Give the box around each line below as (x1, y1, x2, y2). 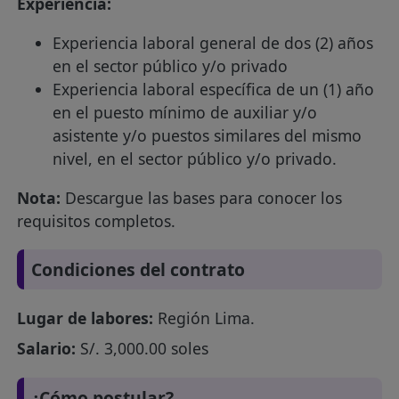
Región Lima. (153, 307, 256, 330)
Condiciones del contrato (31, 256, 246, 281)
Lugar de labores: (17, 307, 154, 330)
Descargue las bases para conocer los (61, 186, 343, 208)
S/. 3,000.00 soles (76, 338, 209, 360)
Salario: (17, 338, 77, 360)
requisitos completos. (17, 209, 176, 232)
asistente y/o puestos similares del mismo (53, 124, 362, 146)
